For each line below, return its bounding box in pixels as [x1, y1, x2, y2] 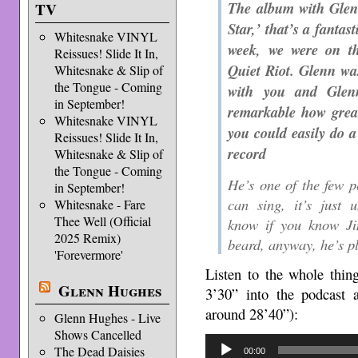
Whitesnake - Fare [54, 196, 145, 213]
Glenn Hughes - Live [54, 309, 161, 326]
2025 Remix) [54, 229, 121, 246]
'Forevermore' [54, 246, 123, 263]
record [228, 142, 267, 164]
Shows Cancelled [54, 326, 141, 343]
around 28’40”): [205, 304, 299, 324]
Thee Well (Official [54, 213, 151, 229]
